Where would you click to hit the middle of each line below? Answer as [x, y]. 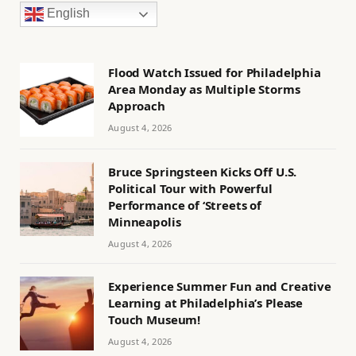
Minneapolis [145, 221]
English [67, 13]
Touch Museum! [155, 319]
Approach [137, 105]
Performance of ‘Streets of [185, 205]
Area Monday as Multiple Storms [204, 89]
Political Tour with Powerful [190, 188]
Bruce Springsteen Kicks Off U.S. [203, 171]
